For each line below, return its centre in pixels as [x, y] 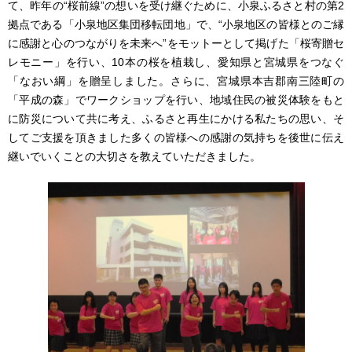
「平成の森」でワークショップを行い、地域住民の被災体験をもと [176, 99]
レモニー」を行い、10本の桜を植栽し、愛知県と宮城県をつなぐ [176, 62]
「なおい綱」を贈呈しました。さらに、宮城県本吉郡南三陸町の [176, 81]
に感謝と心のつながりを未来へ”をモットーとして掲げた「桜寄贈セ [176, 43]
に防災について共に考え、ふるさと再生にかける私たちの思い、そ [176, 118]
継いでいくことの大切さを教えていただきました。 [140, 156]
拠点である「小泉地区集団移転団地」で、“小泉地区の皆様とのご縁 [176, 24]
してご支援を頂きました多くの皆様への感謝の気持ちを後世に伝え [176, 137]
